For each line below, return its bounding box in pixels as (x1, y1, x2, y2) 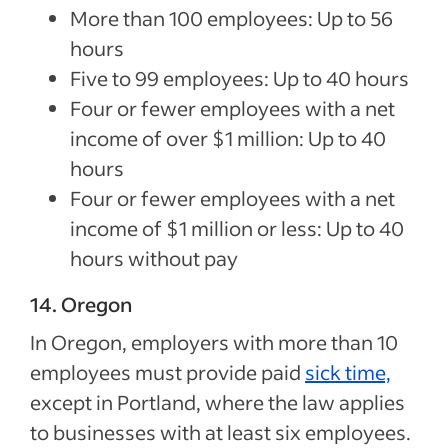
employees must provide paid (30, 358, 305, 385)
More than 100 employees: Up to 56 (70, 4, 393, 31)
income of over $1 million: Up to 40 (70, 124, 386, 151)
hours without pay (70, 244, 242, 271)
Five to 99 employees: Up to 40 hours (70, 64, 413, 91)
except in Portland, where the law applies (30, 388, 405, 415)
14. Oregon (30, 290, 132, 317)
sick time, (305, 358, 391, 385)
